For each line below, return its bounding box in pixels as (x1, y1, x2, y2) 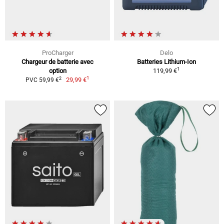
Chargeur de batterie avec (21, 58, 93, 66)
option (48, 67, 66, 75)
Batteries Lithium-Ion (137, 58, 196, 66)
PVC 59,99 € (25, 76, 59, 84)
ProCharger (41, 49, 73, 57)
